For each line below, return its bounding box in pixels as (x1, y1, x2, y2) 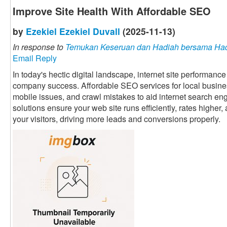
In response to (13, 41, 65, 53)
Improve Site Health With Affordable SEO (13, 4, 211, 19)
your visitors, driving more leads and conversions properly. (13, 113, 220, 125)
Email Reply (13, 52, 57, 64)
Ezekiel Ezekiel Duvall (26, 25, 120, 38)
